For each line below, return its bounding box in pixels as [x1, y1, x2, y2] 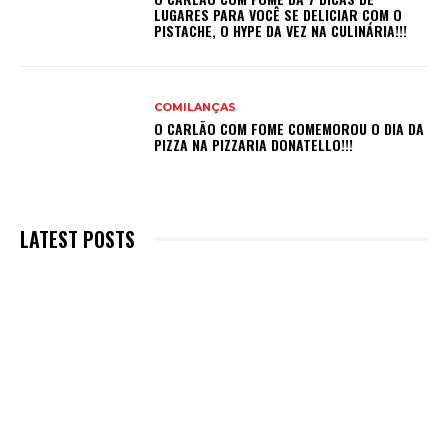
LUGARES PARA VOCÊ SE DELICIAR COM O [154, 4, 403, 26]
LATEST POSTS [20, 223, 135, 254]
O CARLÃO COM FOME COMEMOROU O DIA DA [154, 118, 425, 140]
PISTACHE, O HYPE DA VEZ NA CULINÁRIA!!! [154, 20, 408, 42]
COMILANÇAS [154, 100, 237, 115]
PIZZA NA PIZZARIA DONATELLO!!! [154, 134, 354, 156]
